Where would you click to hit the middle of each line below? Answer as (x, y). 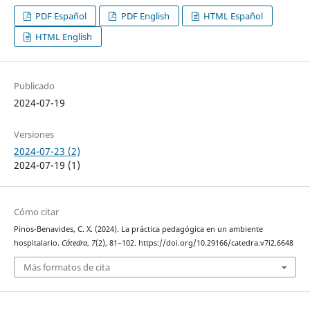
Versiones (34, 135)
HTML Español (232, 16)
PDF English (144, 16)
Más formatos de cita (66, 267)
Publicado (34, 86)
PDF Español (60, 16)
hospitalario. (37, 243)
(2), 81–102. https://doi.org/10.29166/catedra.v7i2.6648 (194, 243)
